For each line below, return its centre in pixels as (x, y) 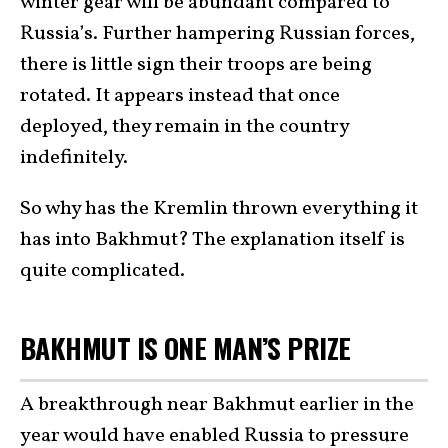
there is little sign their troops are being (196, 64)
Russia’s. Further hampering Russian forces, (217, 33)
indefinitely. (74, 157)
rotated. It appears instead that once (180, 95)
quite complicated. (102, 270)
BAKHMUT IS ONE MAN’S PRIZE (185, 347)
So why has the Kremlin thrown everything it (219, 208)
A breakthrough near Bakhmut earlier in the (217, 405)
